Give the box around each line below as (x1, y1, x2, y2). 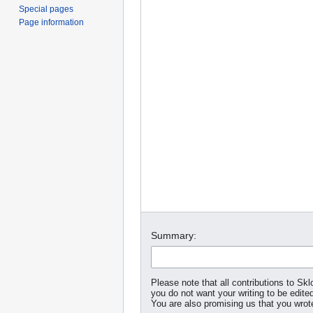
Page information (19, 17, 85, 28)
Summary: (151, 230, 196, 242)
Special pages (19, 4, 74, 15)
